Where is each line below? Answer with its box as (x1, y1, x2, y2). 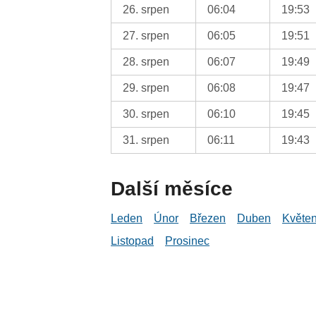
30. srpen (123, 107, 170, 120)
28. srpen (123, 55, 170, 68)
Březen (190, 212, 226, 224)
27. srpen (123, 29, 170, 42)
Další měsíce (111, 177, 233, 200)
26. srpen (123, 3, 170, 16)
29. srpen (123, 81, 170, 94)
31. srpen (123, 133, 170, 146)
